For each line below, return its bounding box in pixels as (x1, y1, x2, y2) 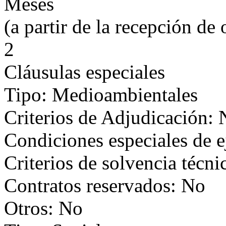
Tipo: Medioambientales (4, 84, 198, 105)
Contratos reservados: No (4, 175, 205, 196)
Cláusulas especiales (4, 61, 165, 83)
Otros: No (4, 197, 83, 219)
